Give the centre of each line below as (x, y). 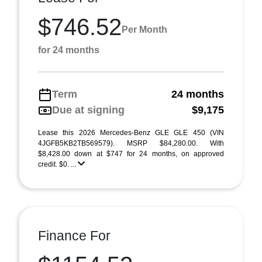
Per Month (144, 29)
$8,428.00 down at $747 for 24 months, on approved (131, 154)
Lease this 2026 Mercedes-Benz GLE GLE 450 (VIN (131, 133)
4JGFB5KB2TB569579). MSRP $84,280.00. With (131, 143)
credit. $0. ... (58, 164)
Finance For (74, 236)
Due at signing (88, 110)
